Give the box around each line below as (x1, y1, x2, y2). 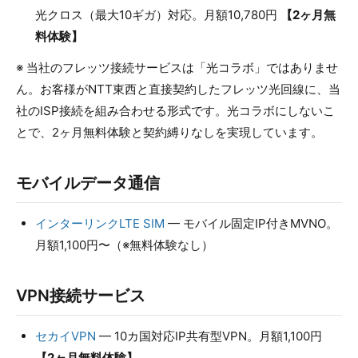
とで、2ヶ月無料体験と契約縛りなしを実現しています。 (16, 125, 323, 140)
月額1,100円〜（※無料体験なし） (35, 237, 213, 253)
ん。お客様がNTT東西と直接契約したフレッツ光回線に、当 (16, 82, 340, 97)
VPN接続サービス (16, 286, 145, 305)
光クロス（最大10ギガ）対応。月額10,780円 (35, 7, 280, 22)
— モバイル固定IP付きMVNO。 (165, 216, 338, 231)
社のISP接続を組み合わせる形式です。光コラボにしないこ (16, 103, 335, 118)
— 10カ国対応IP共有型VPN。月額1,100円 (96, 328, 322, 344)
